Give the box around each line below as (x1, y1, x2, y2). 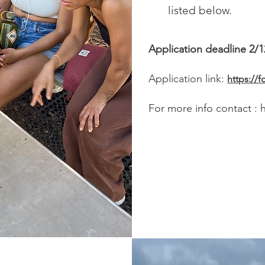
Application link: (148, 72, 228, 85)
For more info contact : (148, 102, 261, 115)
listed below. (168, 4, 232, 17)
